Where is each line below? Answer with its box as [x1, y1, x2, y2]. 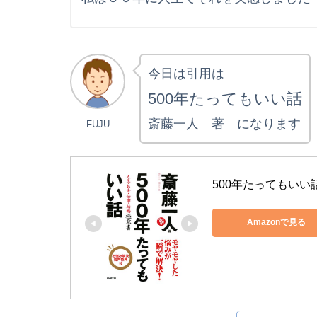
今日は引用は [148, 66, 224, 81]
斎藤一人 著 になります [148, 116, 301, 131]
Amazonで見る [246, 217, 306, 228]
